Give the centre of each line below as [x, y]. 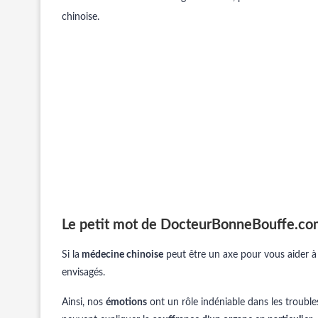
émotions [126, 302]
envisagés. [83, 273]
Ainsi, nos [84, 302]
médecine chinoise [121, 255]
